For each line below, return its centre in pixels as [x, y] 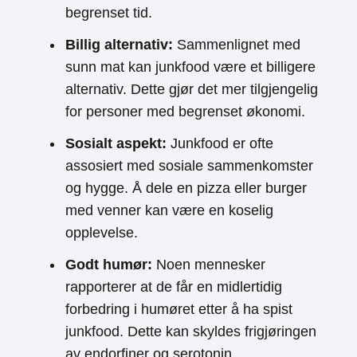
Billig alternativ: [119, 45]
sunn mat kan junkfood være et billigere [190, 67]
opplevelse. [102, 233]
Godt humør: [109, 265]
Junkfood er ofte [220, 143]
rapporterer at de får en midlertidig [174, 287]
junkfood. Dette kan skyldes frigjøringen [191, 331]
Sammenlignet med [237, 45]
